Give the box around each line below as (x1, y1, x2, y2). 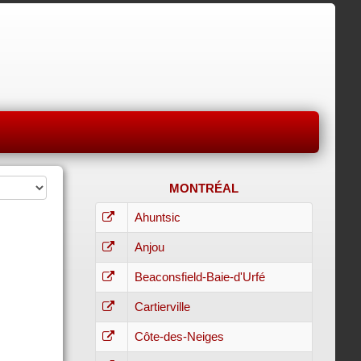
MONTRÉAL (168, 181, 239, 195)
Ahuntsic (134, 210, 180, 224)
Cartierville (134, 300, 190, 313)
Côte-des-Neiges (134, 330, 224, 343)
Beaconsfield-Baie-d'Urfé (134, 270, 265, 284)
